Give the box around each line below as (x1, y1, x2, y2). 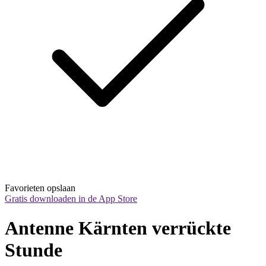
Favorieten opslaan (5, 183, 75, 194)
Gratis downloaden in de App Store (5, 194, 137, 204)
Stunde (5, 239, 62, 261)
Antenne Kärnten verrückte (5, 217, 231, 239)
